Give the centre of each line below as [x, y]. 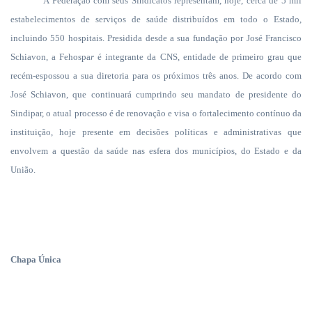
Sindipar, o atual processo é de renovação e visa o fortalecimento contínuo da [156, 113]
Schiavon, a [33, 57]
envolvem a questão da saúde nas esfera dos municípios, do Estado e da [156, 151]
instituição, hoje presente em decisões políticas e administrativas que [156, 132]
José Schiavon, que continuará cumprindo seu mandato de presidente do [156, 94]
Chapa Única [36, 259]
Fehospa [75, 57]
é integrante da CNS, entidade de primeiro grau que [198, 57]
